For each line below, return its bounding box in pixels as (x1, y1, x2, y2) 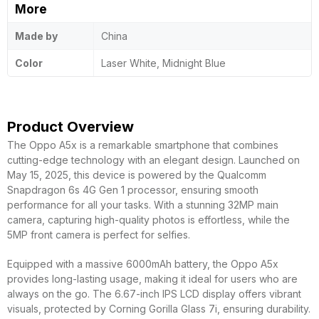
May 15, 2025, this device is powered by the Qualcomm (7, 169, 266, 181)
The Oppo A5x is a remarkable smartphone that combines (7, 139, 278, 151)
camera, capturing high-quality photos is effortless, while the (7, 214, 290, 226)
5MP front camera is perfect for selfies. (7, 229, 190, 241)
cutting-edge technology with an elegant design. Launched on (7, 154, 300, 166)
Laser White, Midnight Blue (101, 57, 226, 69)
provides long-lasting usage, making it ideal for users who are (7, 273, 298, 285)
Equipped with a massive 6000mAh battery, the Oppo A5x (7, 258, 278, 270)
